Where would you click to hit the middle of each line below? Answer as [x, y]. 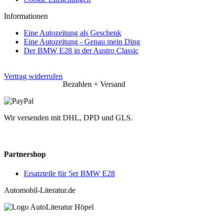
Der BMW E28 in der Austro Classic [81, 51]
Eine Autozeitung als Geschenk [73, 33]
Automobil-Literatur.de [40, 190]
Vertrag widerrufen [33, 76]
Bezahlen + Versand [94, 84]
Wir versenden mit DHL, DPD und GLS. [68, 118]
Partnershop [25, 154]
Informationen [26, 16]
